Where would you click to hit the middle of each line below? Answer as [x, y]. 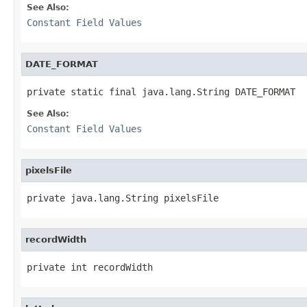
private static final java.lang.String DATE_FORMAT [161, 91]
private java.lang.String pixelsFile [123, 198]
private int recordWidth [90, 267]
